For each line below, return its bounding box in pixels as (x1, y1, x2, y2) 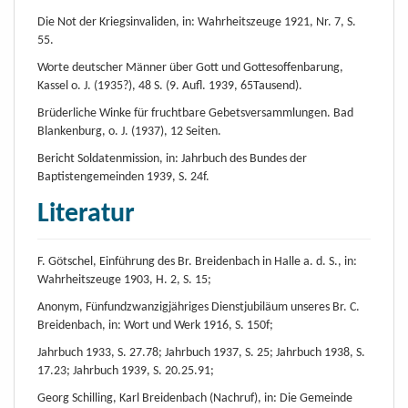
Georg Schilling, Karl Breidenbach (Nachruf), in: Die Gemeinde (37, 391, 352, 405)
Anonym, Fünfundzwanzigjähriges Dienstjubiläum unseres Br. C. (37, 300, 360, 314)
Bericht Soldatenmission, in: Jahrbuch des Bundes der (37, 151, 307, 166)
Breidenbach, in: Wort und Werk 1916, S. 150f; (37, 318, 273, 332)
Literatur (37, 199, 135, 229)
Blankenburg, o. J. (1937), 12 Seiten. (37, 124, 221, 138)
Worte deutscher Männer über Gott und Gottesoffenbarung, (37, 60, 343, 75)
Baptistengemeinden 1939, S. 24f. (37, 169, 209, 184)
